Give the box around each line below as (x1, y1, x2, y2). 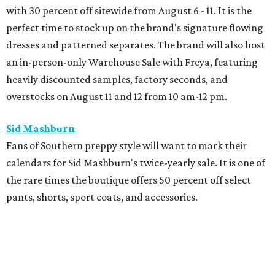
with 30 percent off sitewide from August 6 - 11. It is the (6, 4, 252, 17)
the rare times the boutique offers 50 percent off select (6, 173, 251, 186)
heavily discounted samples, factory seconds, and (6, 72, 228, 85)
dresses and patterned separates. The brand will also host (6, 38, 265, 51)
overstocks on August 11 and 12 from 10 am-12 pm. (6, 90, 227, 103)
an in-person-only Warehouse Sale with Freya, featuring (6, 55, 258, 68)
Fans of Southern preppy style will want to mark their (6, 139, 247, 152)
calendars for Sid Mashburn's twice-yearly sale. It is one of (6, 156, 265, 169)
